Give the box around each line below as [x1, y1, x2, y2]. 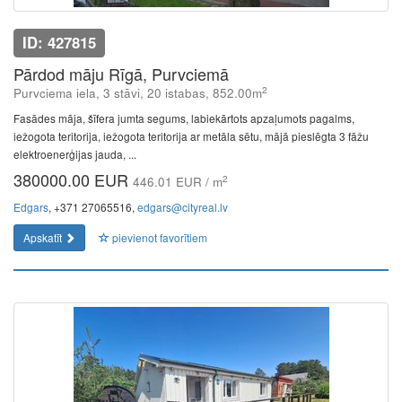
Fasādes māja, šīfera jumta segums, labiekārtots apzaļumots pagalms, [13, 110, 354, 126]
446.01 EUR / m [133, 173, 223, 190]
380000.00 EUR [13, 168, 133, 191]
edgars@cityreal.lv [137, 199, 228, 214]
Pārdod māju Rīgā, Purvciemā [13, 62, 229, 85]
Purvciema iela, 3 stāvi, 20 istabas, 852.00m [13, 84, 262, 101]
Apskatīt [23, 230, 65, 245]
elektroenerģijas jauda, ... [13, 146, 136, 162]
